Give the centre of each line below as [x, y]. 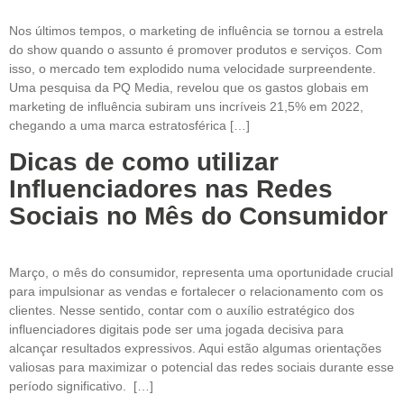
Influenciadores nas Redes [171, 188]
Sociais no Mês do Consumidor [198, 216]
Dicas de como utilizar [144, 161]
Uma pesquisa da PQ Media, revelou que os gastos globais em [189, 88]
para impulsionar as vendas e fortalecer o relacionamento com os [196, 291]
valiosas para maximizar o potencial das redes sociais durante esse [202, 367]
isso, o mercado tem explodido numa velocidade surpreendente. [193, 69]
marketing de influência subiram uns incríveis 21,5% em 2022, [186, 107]
